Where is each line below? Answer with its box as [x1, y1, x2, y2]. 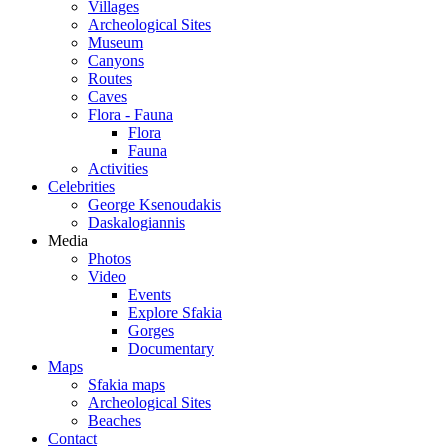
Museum [88, 33, 143, 51]
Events [128, 285, 171, 303]
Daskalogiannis [88, 213, 185, 231]
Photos [88, 249, 131, 267]
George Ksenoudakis [88, 195, 221, 213]
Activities [88, 159, 148, 177]
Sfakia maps [88, 375, 165, 393]
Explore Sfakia [128, 303, 222, 321]
